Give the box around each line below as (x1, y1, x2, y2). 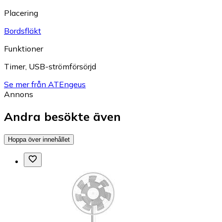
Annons (4, 89, 33, 100)
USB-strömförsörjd (29, 61, 96, 72)
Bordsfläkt (4, 26, 41, 36)
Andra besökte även (4, 109, 121, 124)
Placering (4, 8, 38, 18)
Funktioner (4, 44, 43, 54)
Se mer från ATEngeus (4, 79, 86, 90)
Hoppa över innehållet (8, 135, 70, 143)
